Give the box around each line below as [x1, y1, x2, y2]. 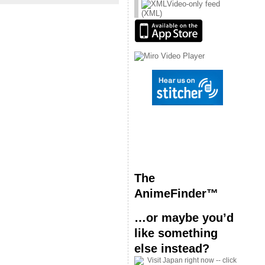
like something [134, 226, 218, 240]
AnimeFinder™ [134, 186, 218, 200]
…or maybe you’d [134, 211, 234, 224]
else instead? [134, 241, 209, 255]
